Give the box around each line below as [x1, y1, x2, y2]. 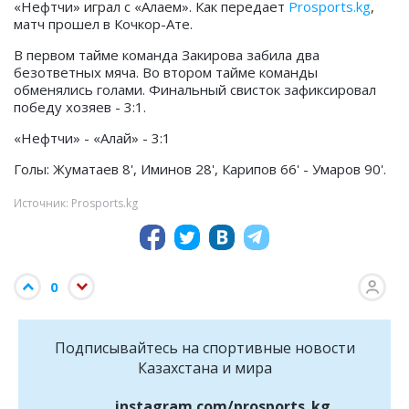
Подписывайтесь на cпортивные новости [54, 337, 355, 358]
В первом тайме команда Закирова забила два [14, 45, 320, 64]
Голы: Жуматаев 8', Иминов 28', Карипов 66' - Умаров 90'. [14, 159, 386, 178]
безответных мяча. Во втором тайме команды [14, 62, 318, 81]
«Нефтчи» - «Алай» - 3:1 [14, 128, 171, 147]
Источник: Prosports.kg [14, 194, 138, 211]
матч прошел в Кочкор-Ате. [14, 14, 193, 33]
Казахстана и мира [137, 357, 272, 378]
